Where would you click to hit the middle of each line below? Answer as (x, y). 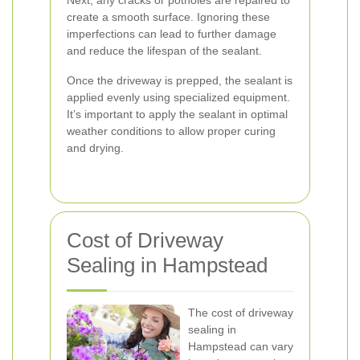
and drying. (95, 148)
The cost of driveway (241, 313)
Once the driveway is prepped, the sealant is (180, 80)
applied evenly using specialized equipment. (178, 97)
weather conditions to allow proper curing (171, 131)
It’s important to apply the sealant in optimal (177, 114)
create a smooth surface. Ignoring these (168, 17)
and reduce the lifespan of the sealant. (164, 51)
